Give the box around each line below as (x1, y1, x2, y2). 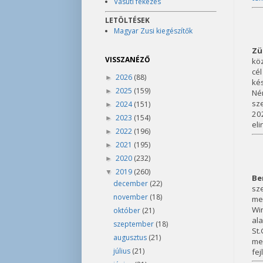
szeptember (113, 219, 156, 229)
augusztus (113, 232, 149, 242)
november (113, 192, 150, 202)
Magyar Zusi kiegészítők (113, 26, 193, 36)
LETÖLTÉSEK (104, 15, 150, 25)
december (113, 178, 150, 188)
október (113, 205, 142, 215)
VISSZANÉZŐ (104, 55, 150, 65)
